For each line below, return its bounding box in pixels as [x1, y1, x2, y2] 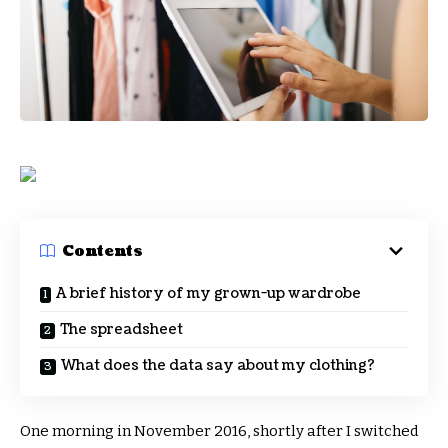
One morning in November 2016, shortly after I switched [20, 421, 419, 440]
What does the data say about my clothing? [61, 356, 375, 375]
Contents [62, 240, 143, 262]
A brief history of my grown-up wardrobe [56, 284, 361, 303]
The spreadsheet [60, 320, 183, 339]
